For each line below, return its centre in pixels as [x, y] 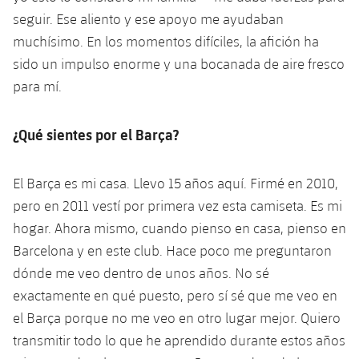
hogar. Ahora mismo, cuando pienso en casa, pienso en [179, 228]
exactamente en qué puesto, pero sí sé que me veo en [175, 295]
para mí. [37, 86]
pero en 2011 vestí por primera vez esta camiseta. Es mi [177, 205]
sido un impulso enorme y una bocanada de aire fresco [179, 63]
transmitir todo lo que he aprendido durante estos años [179, 340]
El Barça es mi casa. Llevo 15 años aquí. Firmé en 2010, [175, 183]
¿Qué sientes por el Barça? [96, 134]
